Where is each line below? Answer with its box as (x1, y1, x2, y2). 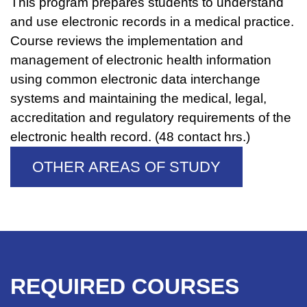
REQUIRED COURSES (10, 273, 239, 299)
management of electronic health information (10, 53, 271, 67)
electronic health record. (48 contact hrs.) (10, 130, 250, 144)
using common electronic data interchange (10, 72, 260, 86)
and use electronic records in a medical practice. (10, 14, 294, 29)
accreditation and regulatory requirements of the (10, 110, 291, 125)
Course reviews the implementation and (10, 34, 243, 48)
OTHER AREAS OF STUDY (32, 158, 221, 175)
